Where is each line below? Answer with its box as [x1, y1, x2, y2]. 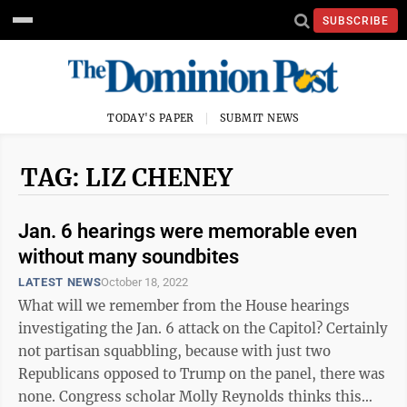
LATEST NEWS [18, 275, 102, 289]
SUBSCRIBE [323, 14, 389, 27]
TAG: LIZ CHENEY [21, 163, 233, 193]
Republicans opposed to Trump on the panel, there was [18, 365, 385, 382]
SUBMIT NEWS [220, 112, 300, 124]
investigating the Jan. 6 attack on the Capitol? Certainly [18, 320, 326, 337]
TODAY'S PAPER [107, 112, 194, 124]
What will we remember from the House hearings [18, 297, 350, 314]
